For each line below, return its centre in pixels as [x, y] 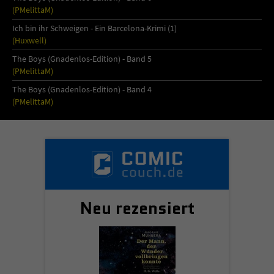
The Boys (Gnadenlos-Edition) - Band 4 [82, 89]
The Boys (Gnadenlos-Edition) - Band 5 [82, 59]
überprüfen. [105, 16]
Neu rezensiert [137, 208]
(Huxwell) [29, 40]
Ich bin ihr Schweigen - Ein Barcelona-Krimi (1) [94, 28]
